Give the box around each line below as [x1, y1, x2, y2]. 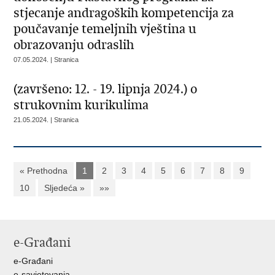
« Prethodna [20, 166, 68, 176]
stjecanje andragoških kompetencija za [14, 5, 234, 21]
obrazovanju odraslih [14, 37, 134, 53]
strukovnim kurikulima [14, 97, 149, 113]
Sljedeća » [44, 183, 85, 193]
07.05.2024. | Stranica [14, 56, 79, 63]
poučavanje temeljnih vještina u [14, 21, 197, 37]
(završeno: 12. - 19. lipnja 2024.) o [14, 81, 198, 97]
